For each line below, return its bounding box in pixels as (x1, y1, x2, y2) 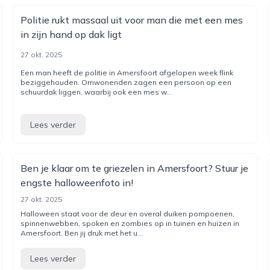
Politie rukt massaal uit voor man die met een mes (20, 14, 243, 26)
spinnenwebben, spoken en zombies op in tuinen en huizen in (20, 219, 240, 228)
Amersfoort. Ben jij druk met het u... (20, 228, 143, 237)
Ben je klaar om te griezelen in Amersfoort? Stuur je (20, 162, 249, 174)
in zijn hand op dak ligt (20, 28, 122, 40)
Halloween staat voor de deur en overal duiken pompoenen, (20, 209, 235, 218)
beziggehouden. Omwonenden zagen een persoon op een (20, 78, 232, 87)
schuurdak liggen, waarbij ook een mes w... (20, 87, 172, 96)
